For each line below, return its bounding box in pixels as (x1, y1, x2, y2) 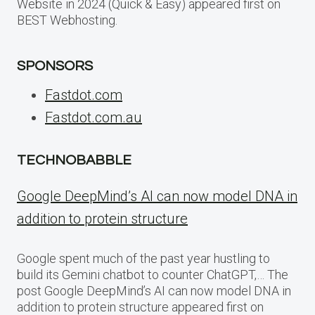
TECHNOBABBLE (17, 153, 131, 168)
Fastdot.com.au (45, 109, 142, 127)
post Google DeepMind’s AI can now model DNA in (17, 283, 291, 299)
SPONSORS (17, 59, 93, 74)
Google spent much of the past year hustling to (17, 251, 270, 266)
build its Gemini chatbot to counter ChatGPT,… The (17, 267, 288, 283)
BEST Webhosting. (17, 13, 117, 28)
